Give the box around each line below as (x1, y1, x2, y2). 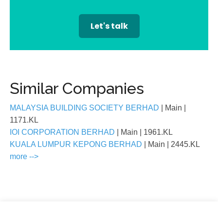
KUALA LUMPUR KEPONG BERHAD (10, 140, 144, 148)
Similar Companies (10, 79, 144, 97)
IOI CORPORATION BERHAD (10, 128, 117, 136)
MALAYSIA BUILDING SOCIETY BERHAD (10, 104, 161, 112)
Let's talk (90, 20, 128, 32)
